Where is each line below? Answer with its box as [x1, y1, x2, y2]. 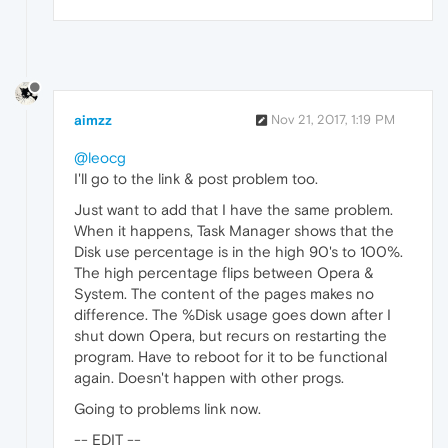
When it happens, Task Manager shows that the [74, 222, 394, 240]
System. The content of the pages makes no [74, 285, 374, 303]
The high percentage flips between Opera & [74, 264, 374, 282]
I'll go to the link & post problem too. [74, 170, 318, 188]
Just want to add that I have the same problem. [74, 201, 393, 219]
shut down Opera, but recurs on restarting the [74, 327, 387, 345]
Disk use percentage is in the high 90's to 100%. [74, 243, 403, 261]
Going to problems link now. [74, 400, 261, 418]
